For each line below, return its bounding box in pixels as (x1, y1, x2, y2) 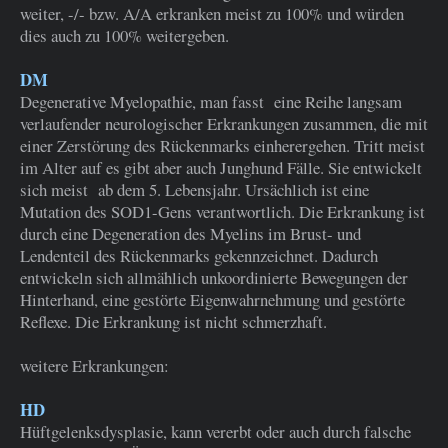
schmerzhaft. (238, 310, 327, 334)
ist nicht (184, 310, 238, 334)
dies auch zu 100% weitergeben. (20, 24, 229, 48)
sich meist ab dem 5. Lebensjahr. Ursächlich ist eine (20, 178, 369, 202)
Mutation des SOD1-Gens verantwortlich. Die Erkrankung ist (20, 200, 425, 224)
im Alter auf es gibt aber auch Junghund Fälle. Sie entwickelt (20, 156, 422, 180)
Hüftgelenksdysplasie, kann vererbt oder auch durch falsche (20, 420, 411, 444)
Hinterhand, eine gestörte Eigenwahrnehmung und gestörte (20, 288, 405, 312)
